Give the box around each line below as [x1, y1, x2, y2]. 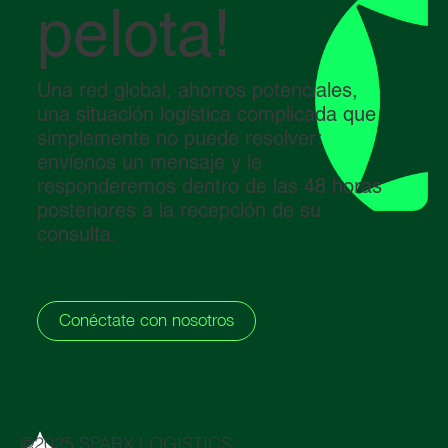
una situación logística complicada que [36, 102, 376, 127]
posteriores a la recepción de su [36, 198, 321, 223]
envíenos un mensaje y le [36, 150, 262, 175]
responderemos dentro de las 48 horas [36, 174, 382, 199]
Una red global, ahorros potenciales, [36, 78, 358, 103]
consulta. [36, 222, 117, 247]
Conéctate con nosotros [58, 310, 234, 331]
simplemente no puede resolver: [36, 126, 322, 151]
